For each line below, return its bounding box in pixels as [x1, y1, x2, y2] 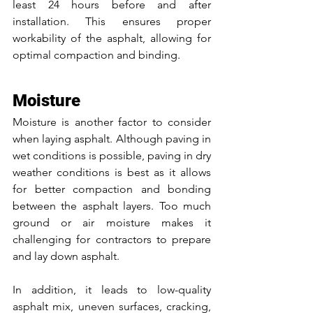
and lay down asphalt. [13, 249, 122, 263]
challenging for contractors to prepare [13, 232, 211, 246]
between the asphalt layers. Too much [13, 198, 211, 212]
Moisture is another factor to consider [13, 115, 211, 129]
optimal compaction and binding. [13, 48, 180, 61]
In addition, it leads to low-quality [13, 282, 211, 296]
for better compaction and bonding [13, 182, 211, 196]
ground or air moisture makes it [13, 215, 211, 229]
